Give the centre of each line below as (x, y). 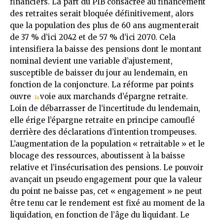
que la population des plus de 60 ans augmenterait (105, 25)
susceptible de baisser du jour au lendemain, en (99, 73)
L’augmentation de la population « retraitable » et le (107, 144)
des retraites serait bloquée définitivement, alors (102, 13)
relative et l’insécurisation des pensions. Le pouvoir (107, 167)
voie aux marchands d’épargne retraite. (114, 96)
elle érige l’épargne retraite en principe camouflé (102, 120)
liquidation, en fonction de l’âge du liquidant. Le (100, 215)
